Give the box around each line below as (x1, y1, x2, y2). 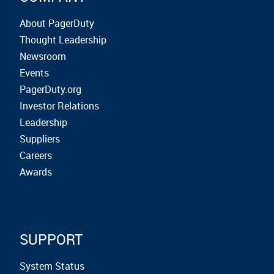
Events (20, 66, 49, 80)
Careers (20, 149, 52, 162)
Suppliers (20, 132, 60, 146)
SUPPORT (20, 230, 83, 249)
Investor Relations (20, 99, 99, 113)
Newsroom (20, 50, 66, 63)
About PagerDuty (20, 17, 94, 30)
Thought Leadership (20, 33, 106, 46)
